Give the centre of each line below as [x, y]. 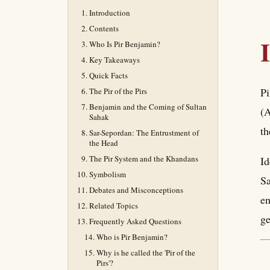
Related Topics [114, 206]
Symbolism [108, 174]
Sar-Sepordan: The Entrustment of [144, 133]
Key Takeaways [115, 60]
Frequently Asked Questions [135, 221]
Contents [104, 28]
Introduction [110, 13]
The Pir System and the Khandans [144, 159]
